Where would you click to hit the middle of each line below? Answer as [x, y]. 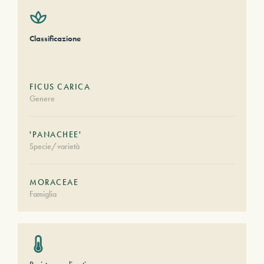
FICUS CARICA [60, 87]
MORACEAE [54, 182]
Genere [42, 98]
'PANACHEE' [55, 134]
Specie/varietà [55, 146]
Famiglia [43, 194]
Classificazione [55, 38]
